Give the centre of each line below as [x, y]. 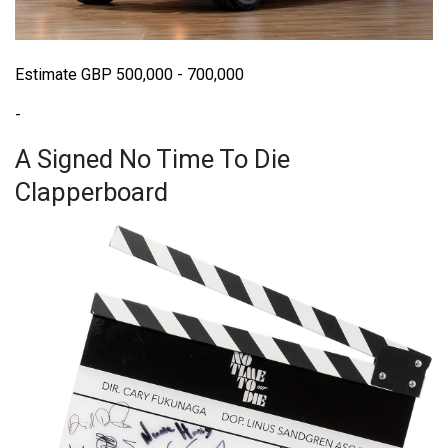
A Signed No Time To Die [152, 159]
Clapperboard [91, 192]
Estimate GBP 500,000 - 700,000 [129, 75]
